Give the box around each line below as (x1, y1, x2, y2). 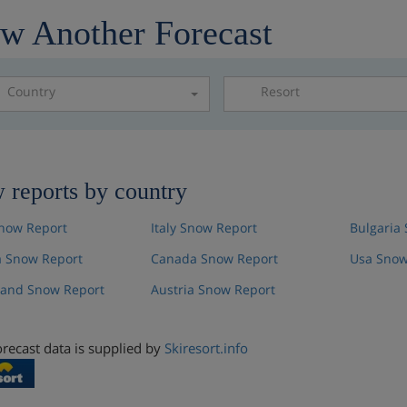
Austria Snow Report (150, 281, 275, 298)
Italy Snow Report (150, 219, 257, 236)
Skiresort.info (164, 339, 248, 357)
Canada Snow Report (150, 250, 278, 267)
